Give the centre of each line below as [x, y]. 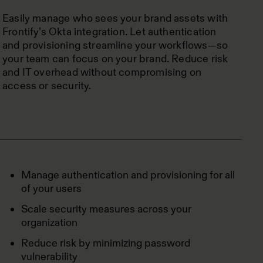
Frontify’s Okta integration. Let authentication [109, 32]
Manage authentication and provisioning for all [128, 175]
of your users [51, 188]
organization [49, 222]
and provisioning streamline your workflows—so [115, 45]
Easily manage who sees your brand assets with [115, 18]
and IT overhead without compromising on [102, 72]
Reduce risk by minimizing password [106, 243]
